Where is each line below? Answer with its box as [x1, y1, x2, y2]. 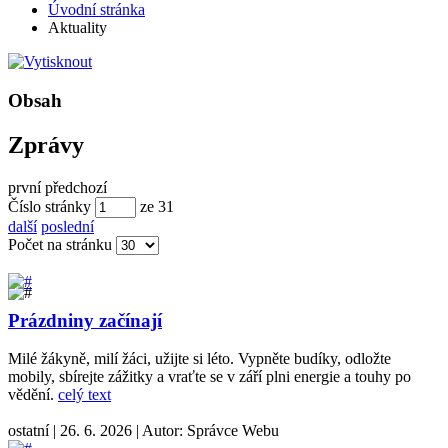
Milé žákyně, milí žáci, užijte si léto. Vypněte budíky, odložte [8, 350, 391, 368]
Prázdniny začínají [8, 309, 162, 331]
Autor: [142, 422, 187, 440]
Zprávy [8, 131, 84, 158]
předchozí [45, 178, 107, 196]
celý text [58, 386, 111, 404]
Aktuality [48, 19, 107, 37]
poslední [41, 217, 94, 235]
